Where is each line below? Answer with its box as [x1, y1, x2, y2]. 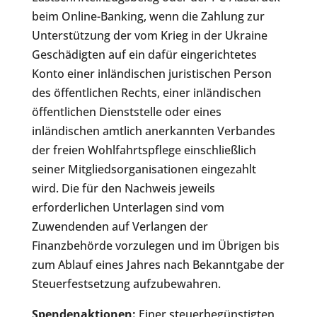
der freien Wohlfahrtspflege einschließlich [31, 142, 256, 158]
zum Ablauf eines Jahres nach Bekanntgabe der [31, 257, 284, 273]
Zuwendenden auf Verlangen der [31, 219, 208, 235]
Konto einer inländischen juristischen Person [31, 66, 272, 82]
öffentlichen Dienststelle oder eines [31, 104, 221, 120]
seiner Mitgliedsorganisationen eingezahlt [31, 161, 256, 178]
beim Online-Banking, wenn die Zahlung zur [31, 8, 265, 25]
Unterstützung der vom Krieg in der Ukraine [31, 28, 267, 44]
